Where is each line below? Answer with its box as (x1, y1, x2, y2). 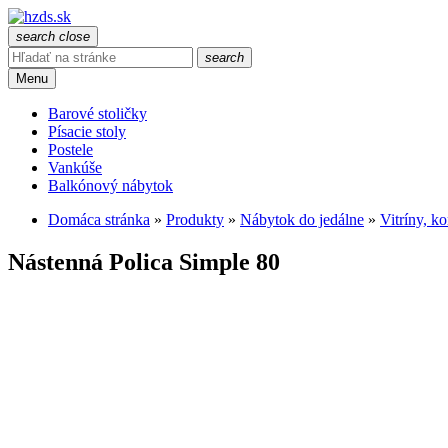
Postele (48, 141, 93, 158)
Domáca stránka (48, 211, 150, 228)
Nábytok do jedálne (240, 211, 364, 228)
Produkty (166, 211, 224, 228)
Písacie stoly (48, 123, 126, 140)
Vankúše (48, 159, 102, 176)
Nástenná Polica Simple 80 (8, 248, 280, 275)
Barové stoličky (48, 105, 147, 122)
